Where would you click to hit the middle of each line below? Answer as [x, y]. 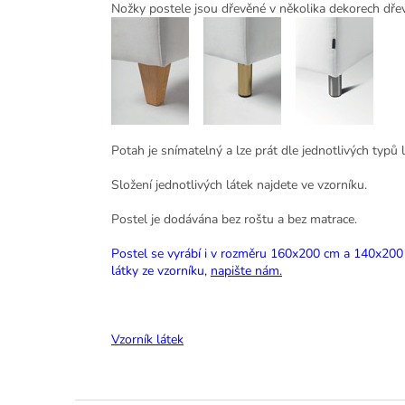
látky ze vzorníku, [161, 271]
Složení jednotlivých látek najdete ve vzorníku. [239, 185]
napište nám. [246, 271]
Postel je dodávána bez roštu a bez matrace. [234, 220]
